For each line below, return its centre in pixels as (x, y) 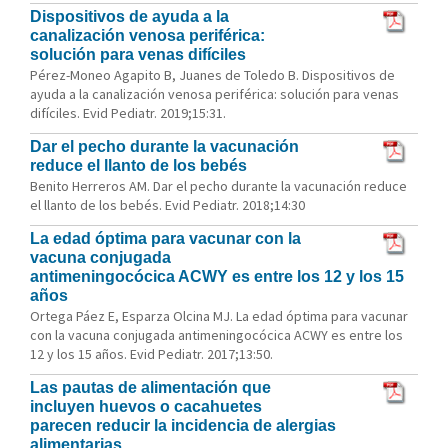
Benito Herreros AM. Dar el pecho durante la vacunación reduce (218, 186)
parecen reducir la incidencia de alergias (183, 425)
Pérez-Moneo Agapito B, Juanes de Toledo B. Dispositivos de (212, 75)
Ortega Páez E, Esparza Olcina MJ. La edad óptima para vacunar (219, 316)
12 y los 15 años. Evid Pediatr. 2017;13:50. (151, 354)
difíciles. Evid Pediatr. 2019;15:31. (128, 113)
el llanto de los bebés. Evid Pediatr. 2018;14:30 (167, 205)
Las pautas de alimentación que (150, 387)
